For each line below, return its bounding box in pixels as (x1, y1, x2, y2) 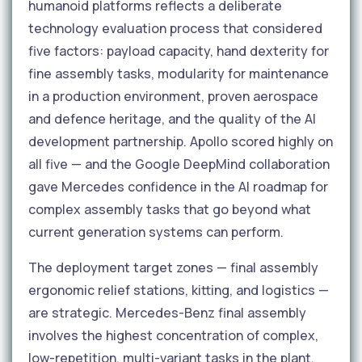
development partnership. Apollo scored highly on (28, 132, 333, 150)
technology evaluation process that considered (28, 19, 322, 37)
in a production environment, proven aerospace (28, 86, 318, 105)
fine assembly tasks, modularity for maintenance (28, 64, 329, 82)
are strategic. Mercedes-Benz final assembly (28, 303, 306, 322)
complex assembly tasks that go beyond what (28, 200, 311, 218)
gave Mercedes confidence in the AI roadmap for (28, 177, 328, 196)
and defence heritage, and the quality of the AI (28, 109, 316, 128)
